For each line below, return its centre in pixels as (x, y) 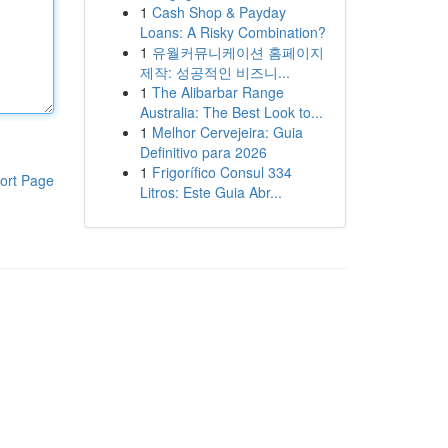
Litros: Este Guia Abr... (210, 192)
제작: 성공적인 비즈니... (214, 72)
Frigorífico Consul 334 (221, 172)
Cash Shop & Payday (218, 12)
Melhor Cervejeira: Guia (227, 132)
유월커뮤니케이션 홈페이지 (237, 52)
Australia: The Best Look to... (231, 112)
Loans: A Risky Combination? (232, 32)
